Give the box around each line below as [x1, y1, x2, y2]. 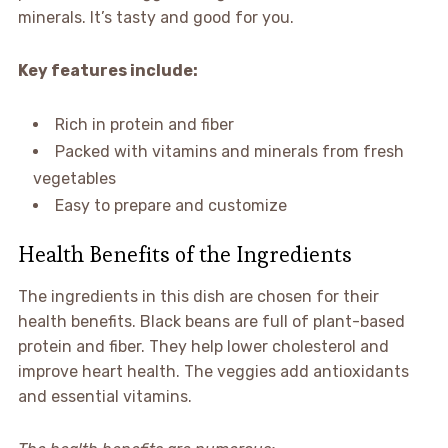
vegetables [32, 168, 116, 188]
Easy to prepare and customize [54, 195, 287, 215]
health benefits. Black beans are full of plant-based [17, 311, 405, 331]
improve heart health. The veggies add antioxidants [17, 361, 409, 381]
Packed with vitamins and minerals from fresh [54, 141, 404, 161]
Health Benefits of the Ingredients [17, 239, 352, 268]
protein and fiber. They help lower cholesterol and [17, 336, 389, 356]
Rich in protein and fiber [54, 114, 234, 134]
